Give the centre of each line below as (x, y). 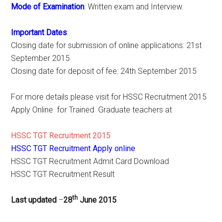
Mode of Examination (48, 7)
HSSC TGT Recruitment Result (63, 174)
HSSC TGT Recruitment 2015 (61, 136)
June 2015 (98, 200)
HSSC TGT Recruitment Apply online (73, 148)
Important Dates (39, 32)
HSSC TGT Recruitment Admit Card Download (90, 161)
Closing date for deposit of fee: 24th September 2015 (104, 71)
